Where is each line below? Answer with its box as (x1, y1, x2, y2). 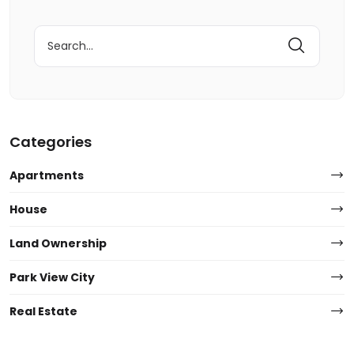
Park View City (9, 269, 95, 286)
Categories (9, 132, 92, 153)
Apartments (9, 168, 84, 184)
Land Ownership (9, 235, 107, 252)
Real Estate (9, 303, 77, 320)
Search (33, 24, 74, 41)
